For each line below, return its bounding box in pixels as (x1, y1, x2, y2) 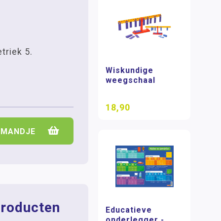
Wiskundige (106, 66, 154, 75)
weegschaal (106, 75, 156, 85)
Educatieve (106, 205, 152, 215)
